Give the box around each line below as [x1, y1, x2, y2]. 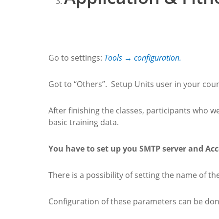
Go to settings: [48, 52, 104, 63]
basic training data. [48, 116, 119, 128]
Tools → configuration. [104, 52, 181, 63]
